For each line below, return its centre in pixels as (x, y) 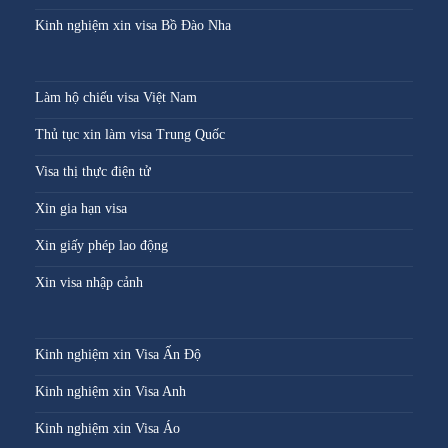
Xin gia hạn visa (81, 209)
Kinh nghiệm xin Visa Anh (110, 392)
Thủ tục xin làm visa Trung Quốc (130, 135)
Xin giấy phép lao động (101, 246)
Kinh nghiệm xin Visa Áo (107, 429)
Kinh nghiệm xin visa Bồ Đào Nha (133, 26)
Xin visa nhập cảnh (89, 283)
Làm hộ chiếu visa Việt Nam (116, 98)
